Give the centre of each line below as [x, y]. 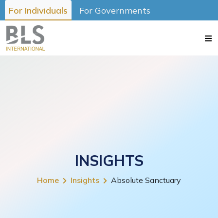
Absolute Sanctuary [146, 180]
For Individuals [38, 10]
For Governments [115, 10]
